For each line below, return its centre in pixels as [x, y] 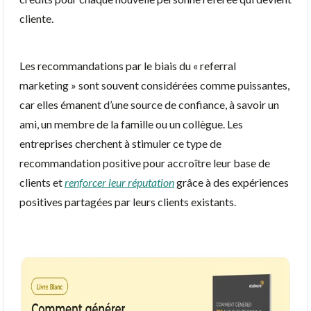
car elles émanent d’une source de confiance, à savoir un [149, 104]
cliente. [36, 18]
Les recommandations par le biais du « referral [128, 65]
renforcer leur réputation [119, 182]
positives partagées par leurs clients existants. [128, 201]
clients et [42, 182]
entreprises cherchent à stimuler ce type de [120, 143]
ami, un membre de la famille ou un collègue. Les [131, 124]
